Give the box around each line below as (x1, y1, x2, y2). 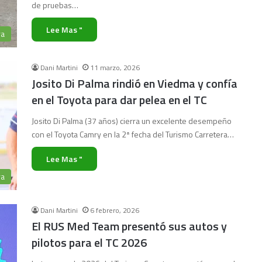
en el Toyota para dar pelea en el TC (32, 91, 207, 109)
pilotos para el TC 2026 (32, 233, 147, 251)
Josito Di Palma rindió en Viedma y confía (32, 74, 237, 92)
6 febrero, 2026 (90, 205, 139, 216)
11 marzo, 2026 (90, 62, 140, 73)
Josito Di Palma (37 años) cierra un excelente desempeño (32, 115, 232, 127)
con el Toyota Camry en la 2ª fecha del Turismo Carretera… (32, 128, 234, 140)
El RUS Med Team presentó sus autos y (32, 217, 227, 235)
